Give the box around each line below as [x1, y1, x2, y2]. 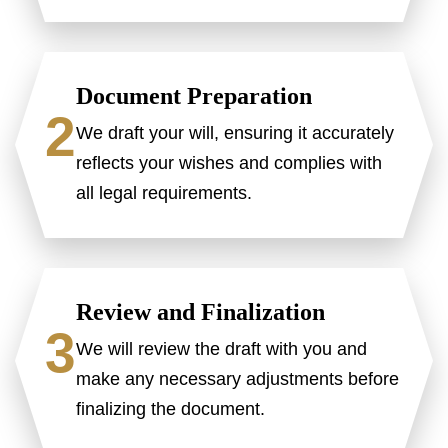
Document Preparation [76, 82, 312, 109]
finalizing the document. [76, 398, 265, 419]
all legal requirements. [76, 182, 252, 203]
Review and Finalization [76, 298, 325, 325]
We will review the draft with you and [76, 338, 367, 359]
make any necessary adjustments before [76, 368, 399, 389]
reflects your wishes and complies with [76, 152, 382, 173]
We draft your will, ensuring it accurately [76, 122, 394, 143]
